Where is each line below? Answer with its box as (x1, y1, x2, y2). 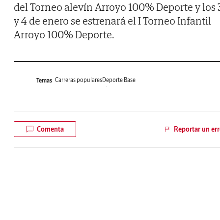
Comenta (37, 125, 64, 134)
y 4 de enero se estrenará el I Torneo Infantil (14, 14, 211, 28)
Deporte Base (102, 76, 136, 84)
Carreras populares (55, 76, 102, 84)
